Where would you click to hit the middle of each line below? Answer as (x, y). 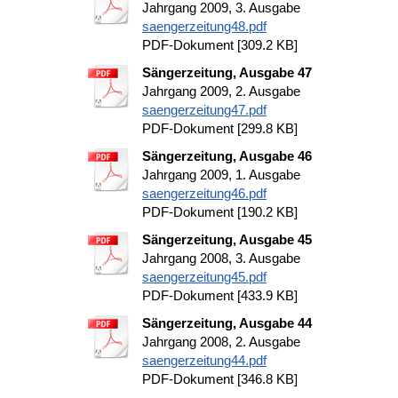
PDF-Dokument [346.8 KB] (220, 379)
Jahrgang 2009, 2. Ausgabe (221, 91)
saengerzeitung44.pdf (204, 360)
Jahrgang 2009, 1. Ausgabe (221, 175)
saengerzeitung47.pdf (204, 110)
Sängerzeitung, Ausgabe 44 (227, 323)
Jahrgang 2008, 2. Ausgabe (221, 342)
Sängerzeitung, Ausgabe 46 (227, 156)
